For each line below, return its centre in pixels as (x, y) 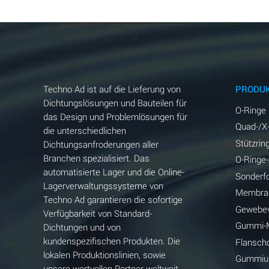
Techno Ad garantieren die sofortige (113, 199)
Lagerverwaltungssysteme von (103, 185)
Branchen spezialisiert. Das (96, 158)
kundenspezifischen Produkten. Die (111, 240)
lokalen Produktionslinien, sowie (104, 254)
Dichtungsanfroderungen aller (101, 144)
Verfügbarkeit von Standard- (97, 213)
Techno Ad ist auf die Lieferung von (112, 89)
